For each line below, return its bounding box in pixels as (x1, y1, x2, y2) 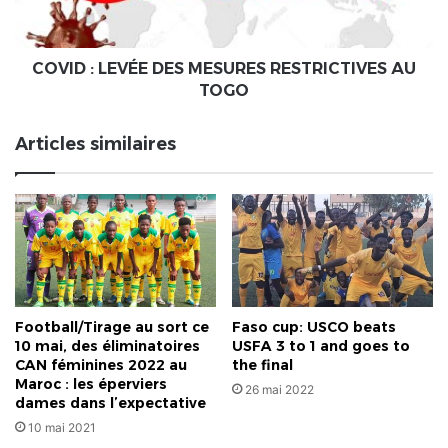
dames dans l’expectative (15, 393, 206, 412)
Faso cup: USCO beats (232, 317, 396, 336)
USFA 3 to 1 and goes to (232, 336, 410, 355)
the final (232, 355, 293, 374)
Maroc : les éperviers (15, 374, 167, 393)
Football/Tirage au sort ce (15, 317, 209, 336)
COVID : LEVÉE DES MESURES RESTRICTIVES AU (32, 59, 416, 79)
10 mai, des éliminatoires (15, 336, 200, 355)
